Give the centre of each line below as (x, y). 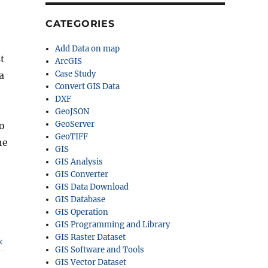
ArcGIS (69, 61)
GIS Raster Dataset (91, 237)
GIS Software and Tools (100, 250)
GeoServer (75, 124)
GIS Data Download (92, 187)
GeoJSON (72, 112)
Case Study (76, 74)
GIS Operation (82, 212)
